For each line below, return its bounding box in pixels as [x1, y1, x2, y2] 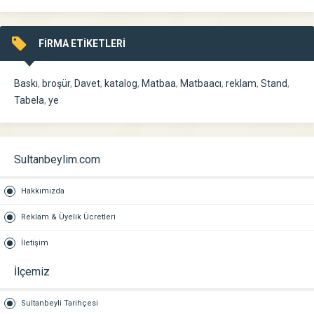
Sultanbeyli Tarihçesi [21, 299, 98, 308]
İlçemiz [14, 265, 50, 278]
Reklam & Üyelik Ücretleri [21, 212, 116, 221]
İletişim [21, 238, 48, 247]
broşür [42, 78, 70, 89]
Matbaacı [180, 78, 221, 89]
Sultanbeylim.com [14, 153, 100, 166]
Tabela [14, 95, 44, 106]
